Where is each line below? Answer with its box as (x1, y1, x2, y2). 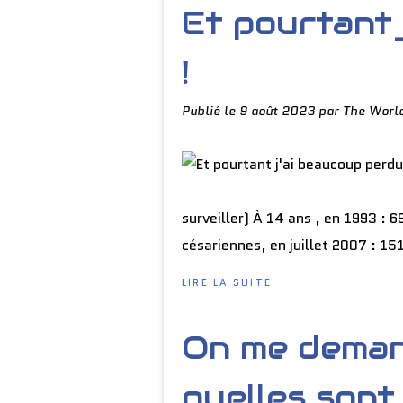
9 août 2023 (239, 102, 318, 120)
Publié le (182, 102, 239, 120)
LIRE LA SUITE (182, 275, 273, 290)
